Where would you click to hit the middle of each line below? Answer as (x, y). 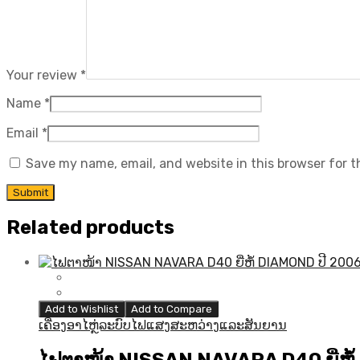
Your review (43, 75)
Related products (90, 228)
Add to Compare (172, 309)
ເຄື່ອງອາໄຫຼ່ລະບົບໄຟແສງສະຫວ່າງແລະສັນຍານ (163, 325)
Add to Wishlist (82, 309)
